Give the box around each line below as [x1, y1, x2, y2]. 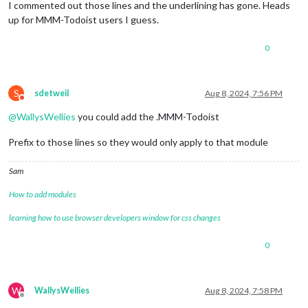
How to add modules [9, 189, 76, 200]
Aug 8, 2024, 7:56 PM [205, 88, 283, 99]
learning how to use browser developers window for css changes [9, 212, 221, 223]
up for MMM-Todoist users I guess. [8, 14, 159, 26]
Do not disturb [21, 98, 73, 109]
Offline [21, 295, 47, 306]
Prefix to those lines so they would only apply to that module [8, 136, 268, 148]
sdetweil [34, 88, 69, 99]
